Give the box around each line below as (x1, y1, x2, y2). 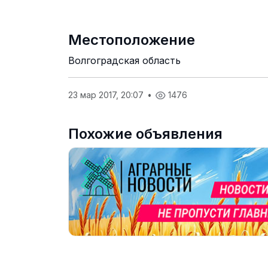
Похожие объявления (68, 124, 223, 142)
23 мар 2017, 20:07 (68, 89, 146, 100)
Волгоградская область (68, 54, 181, 66)
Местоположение (68, 31, 195, 48)
